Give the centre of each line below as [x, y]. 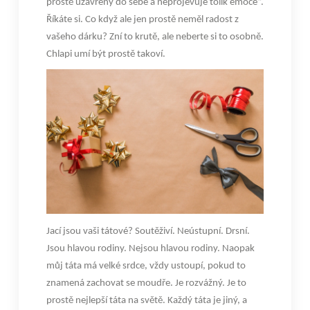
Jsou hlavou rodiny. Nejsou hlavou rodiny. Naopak [150, 248]
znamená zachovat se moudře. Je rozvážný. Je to [146, 283]
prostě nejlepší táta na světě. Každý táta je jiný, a [146, 300]
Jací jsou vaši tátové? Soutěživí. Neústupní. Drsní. [148, 231]
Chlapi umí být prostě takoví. [106, 54]
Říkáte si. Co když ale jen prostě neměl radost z [142, 20]
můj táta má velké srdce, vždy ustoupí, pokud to [146, 266]
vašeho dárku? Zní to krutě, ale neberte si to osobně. [155, 37]
